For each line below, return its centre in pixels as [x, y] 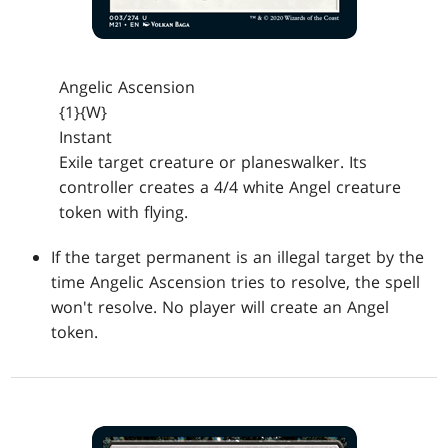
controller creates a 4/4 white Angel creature [230, 187]
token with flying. [124, 212]
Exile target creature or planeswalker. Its [213, 162]
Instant [86, 137]
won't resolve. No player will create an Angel [220, 307]
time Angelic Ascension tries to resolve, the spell [236, 282]
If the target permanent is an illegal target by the [238, 257]
